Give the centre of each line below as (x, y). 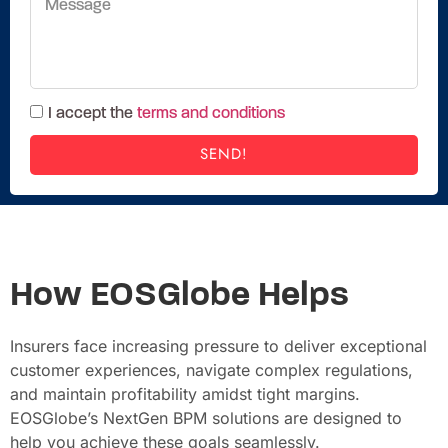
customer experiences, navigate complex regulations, (211, 369)
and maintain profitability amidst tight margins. (185, 393)
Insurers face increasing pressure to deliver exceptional (218, 345)
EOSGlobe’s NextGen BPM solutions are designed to (206, 417)
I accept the (92, 113)
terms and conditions (211, 113)
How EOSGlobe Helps (179, 296)
